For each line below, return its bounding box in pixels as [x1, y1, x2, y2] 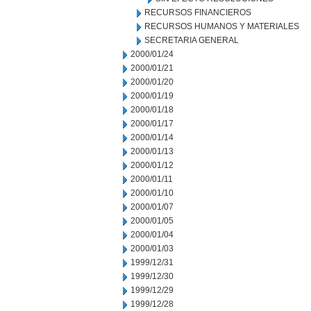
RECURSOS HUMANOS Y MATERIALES [144, 22, 299, 31]
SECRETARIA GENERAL [144, 35, 239, 45]
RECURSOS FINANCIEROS [144, 8, 251, 17]
